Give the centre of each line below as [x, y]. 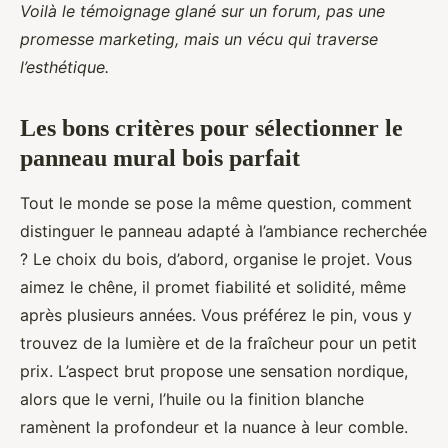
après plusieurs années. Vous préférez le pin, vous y [216, 314]
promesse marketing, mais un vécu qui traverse [199, 38]
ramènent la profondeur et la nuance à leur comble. [214, 426]
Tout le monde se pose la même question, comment [216, 202]
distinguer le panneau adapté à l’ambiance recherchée [223, 230]
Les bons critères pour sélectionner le [211, 127]
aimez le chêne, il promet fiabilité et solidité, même [213, 286]
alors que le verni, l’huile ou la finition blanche [192, 398]
